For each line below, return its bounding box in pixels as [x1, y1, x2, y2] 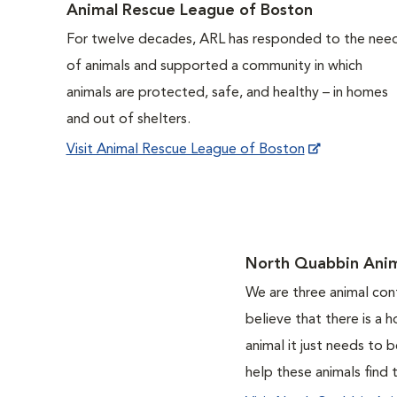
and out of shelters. [66, 112, 191, 127]
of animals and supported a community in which [66, 58, 362, 74]
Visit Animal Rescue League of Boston [66, 142, 305, 157]
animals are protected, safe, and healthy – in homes [66, 85, 388, 100]
